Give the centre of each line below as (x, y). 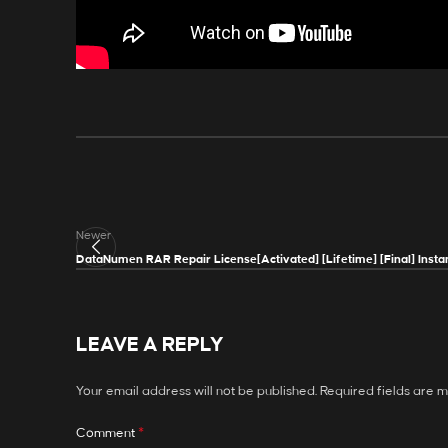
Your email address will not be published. (196, 391)
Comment (107, 433)
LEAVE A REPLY (150, 345)
